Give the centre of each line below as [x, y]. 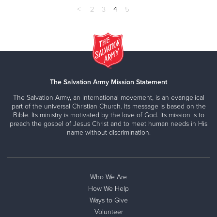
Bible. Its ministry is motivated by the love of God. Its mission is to [108, 115]
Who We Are [108, 177]
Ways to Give [108, 200]
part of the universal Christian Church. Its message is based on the [108, 106]
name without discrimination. [108, 132]
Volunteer [108, 212]
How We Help [108, 189]
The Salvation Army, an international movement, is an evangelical [108, 98]
